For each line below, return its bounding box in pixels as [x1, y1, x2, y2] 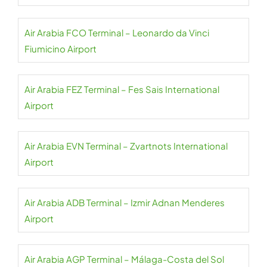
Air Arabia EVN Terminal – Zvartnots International [24, 140, 228, 151]
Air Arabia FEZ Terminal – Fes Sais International [24, 83, 219, 95]
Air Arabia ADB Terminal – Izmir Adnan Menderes [24, 197, 225, 208]
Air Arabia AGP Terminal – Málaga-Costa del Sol [24, 253, 224, 265]
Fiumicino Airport [24, 43, 97, 54]
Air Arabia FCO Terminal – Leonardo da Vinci [24, 27, 209, 38]
